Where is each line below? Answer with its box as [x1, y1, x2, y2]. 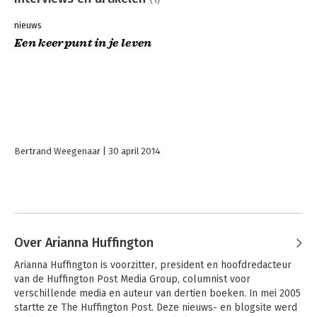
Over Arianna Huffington [14, 234, 154, 250]
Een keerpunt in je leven [14, 35, 152, 50]
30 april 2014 [108, 145, 161, 156]
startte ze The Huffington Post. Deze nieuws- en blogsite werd [14, 301, 297, 313]
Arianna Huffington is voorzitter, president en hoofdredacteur [14, 258, 292, 271]
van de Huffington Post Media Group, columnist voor [14, 272, 250, 285]
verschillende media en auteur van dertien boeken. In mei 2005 [14, 287, 301, 299]
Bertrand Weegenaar [14, 145, 100, 156]
